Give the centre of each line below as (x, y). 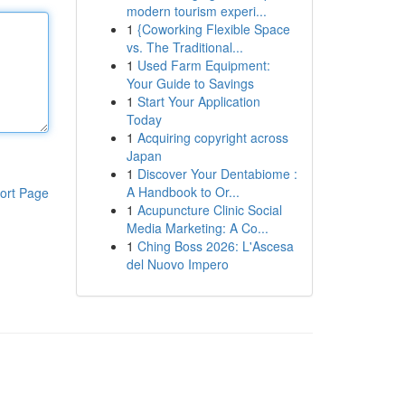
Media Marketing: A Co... (197, 228)
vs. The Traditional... (184, 47)
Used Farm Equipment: (203, 65)
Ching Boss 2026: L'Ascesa (215, 246)
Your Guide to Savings (190, 83)
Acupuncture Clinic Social (209, 210)
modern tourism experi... (196, 11)
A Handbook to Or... (183, 192)
